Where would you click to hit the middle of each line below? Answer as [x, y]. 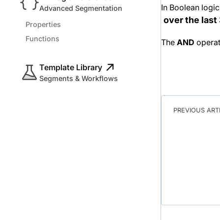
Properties [43, 24]
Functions [43, 39]
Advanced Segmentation [81, 8]
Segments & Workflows [79, 78]
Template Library [71, 67]
